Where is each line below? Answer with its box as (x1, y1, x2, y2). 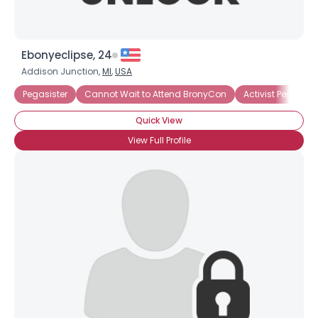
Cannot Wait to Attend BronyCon (84, 88, 226, 100)
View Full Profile (127, 134, 191, 146)
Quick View (136, 114, 182, 126)
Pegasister (23, 88, 67, 100)
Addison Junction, (21, 65, 102, 77)
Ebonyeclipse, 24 (21, 48, 112, 62)
